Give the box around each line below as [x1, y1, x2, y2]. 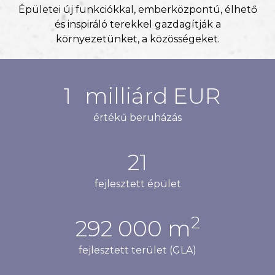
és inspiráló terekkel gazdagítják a [54, 18, 221, 30]
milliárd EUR [79, 82, 220, 109]
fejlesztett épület [94, 178, 181, 190]
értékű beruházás [93, 112, 182, 123]
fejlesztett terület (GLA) [79, 244, 196, 256]
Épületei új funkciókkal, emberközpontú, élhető [18, 4, 257, 15]
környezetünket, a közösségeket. [55, 33, 220, 45]
